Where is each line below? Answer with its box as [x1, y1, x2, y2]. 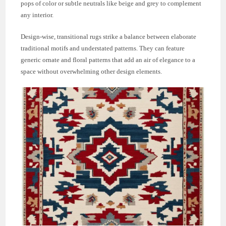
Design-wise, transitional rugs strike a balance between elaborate [21, 33, 197, 40]
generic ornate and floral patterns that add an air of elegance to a [21, 56, 196, 64]
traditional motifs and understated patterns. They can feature [21, 44, 185, 52]
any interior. [21, 11, 54, 19]
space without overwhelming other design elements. [21, 68, 162, 75]
